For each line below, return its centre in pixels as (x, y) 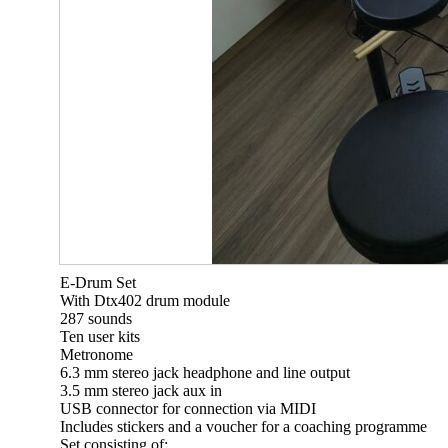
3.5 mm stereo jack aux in (141, 390)
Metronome (96, 354)
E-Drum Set (98, 282)
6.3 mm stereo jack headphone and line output (205, 372)
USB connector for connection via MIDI (188, 408)
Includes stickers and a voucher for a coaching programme (243, 426)
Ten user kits (100, 336)
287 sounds (96, 318)
